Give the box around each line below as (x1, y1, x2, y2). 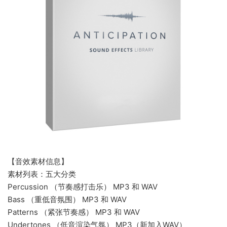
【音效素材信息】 (8, 157, 68, 167)
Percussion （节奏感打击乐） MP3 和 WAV (8, 182, 158, 192)
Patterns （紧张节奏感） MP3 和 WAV (8, 207, 140, 217)
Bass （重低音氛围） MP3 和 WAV (8, 195, 127, 205)
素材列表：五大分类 (8, 169, 76, 179)
